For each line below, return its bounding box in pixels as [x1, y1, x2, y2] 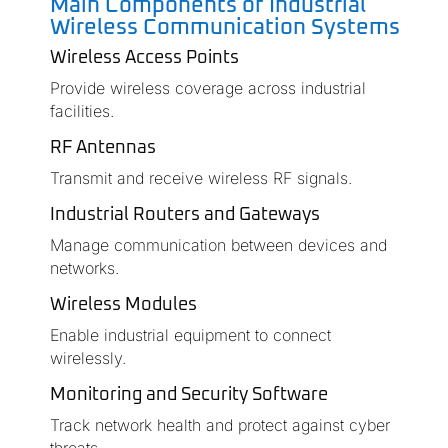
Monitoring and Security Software [49, 386, 328, 405]
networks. [49, 258, 119, 279]
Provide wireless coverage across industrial [49, 78, 366, 99]
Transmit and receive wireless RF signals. [49, 168, 352, 189]
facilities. [49, 101, 114, 122]
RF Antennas [49, 139, 156, 158]
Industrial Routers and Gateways [49, 206, 320, 225]
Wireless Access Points [49, 49, 239, 68]
